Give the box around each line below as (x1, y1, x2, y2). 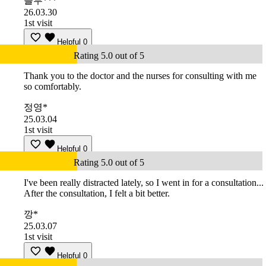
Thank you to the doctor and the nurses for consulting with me (24, 71, 256, 81)
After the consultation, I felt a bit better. (24, 188, 170, 199)
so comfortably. (24, 81, 81, 92)
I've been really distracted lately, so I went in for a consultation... (24, 178, 264, 188)
